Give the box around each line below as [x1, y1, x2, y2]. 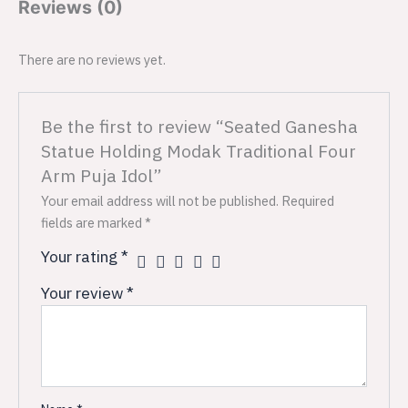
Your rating [41, 246, 122, 268]
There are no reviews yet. [18, 50, 166, 68]
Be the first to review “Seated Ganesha [41, 115, 359, 138]
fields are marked [41, 214, 146, 232]
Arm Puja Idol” [41, 164, 163, 188]
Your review [41, 282, 127, 304]
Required [281, 192, 335, 210]
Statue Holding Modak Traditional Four [41, 139, 357, 163]
